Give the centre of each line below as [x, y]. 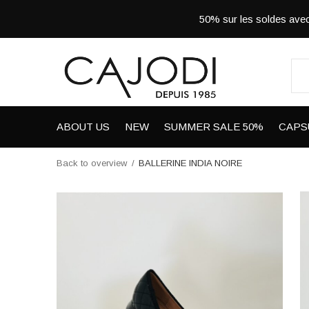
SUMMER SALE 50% [214, 126]
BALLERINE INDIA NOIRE [190, 163]
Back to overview [92, 163]
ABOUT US [83, 126]
